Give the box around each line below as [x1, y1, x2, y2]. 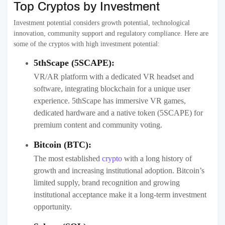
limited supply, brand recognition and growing [34, 178, 180, 187]
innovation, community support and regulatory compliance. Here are [14, 29, 208, 37]
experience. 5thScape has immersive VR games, [34, 96, 186, 105]
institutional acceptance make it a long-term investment [34, 190, 206, 199]
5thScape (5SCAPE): [34, 57, 115, 68]
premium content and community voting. [34, 120, 162, 129]
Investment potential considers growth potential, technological [14, 19, 190, 27]
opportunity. [34, 202, 72, 211]
